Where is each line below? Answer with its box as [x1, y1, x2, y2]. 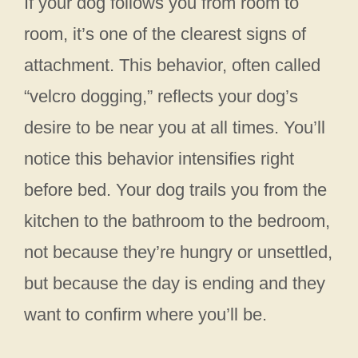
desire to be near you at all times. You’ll [24, 117, 325, 137]
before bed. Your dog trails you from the [24, 179, 327, 200]
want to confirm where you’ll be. [24, 304, 267, 324]
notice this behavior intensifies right [24, 148, 294, 169]
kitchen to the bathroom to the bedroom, [24, 210, 330, 231]
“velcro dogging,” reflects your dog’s [24, 86, 298, 106]
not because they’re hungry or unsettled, [24, 241, 332, 262]
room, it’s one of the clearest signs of [24, 23, 306, 44]
